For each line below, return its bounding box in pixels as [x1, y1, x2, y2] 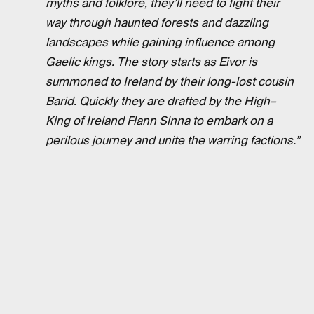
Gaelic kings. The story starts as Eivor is [46, 54, 257, 69]
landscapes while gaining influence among [46, 34, 275, 50]
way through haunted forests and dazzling [46, 15, 268, 30]
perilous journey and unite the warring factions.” [46, 132, 300, 148]
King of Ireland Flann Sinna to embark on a [46, 113, 273, 128]
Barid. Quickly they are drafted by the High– [46, 93, 276, 109]
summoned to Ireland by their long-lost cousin [46, 74, 294, 89]
